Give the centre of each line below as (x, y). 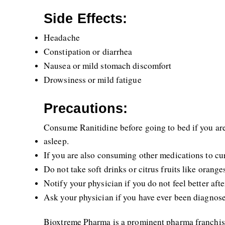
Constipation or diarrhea (88, 51)
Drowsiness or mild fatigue (93, 80)
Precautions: (86, 108)
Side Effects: (86, 19)
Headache (62, 37)
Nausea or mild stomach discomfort (108, 66)
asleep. (56, 141)
